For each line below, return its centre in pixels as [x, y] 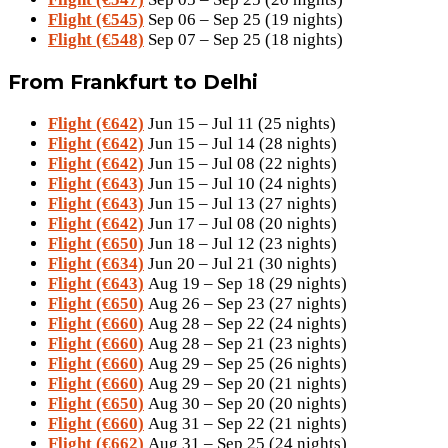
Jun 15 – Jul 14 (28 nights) [240, 144]
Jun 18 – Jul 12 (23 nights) [240, 244]
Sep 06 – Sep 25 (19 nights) [243, 20]
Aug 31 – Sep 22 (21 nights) [245, 424]
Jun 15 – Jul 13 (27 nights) [240, 204]
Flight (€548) [96, 40]
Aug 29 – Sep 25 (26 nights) [245, 364]
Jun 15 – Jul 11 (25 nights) [240, 124]
